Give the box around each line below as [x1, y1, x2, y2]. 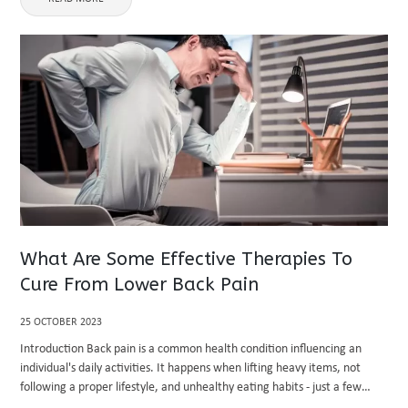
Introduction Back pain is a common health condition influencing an [20, 342, 362, 356]
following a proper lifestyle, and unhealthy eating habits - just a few [20, 381, 362, 394]
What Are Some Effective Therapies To [20, 249, 353, 270]
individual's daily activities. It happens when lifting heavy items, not [20, 362, 362, 375]
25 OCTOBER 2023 [20, 317, 103, 328]
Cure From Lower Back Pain [20, 274, 260, 295]
